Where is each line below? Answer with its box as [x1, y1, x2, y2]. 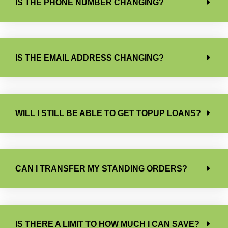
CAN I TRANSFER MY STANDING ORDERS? [15, 164, 187, 173]
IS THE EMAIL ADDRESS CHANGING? [15, 53, 164, 62]
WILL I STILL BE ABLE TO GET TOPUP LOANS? [15, 108, 201, 118]
